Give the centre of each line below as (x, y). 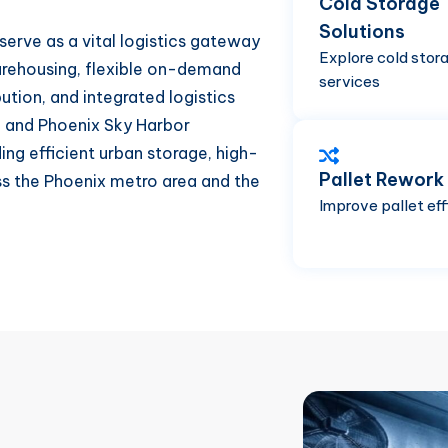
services (349, 81)
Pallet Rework (381, 179)
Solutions (362, 31)
